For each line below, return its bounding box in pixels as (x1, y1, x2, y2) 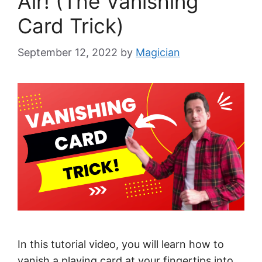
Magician (136, 46, 180, 59)
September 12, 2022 (18, 46, 118, 59)
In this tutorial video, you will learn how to (18, 238, 224, 251)
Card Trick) (18, 13, 124, 39)
